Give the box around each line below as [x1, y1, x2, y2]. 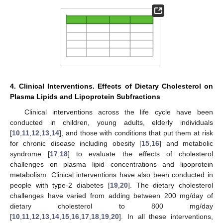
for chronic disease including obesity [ [10, 139, 142, 147]
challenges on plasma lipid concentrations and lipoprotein [10, 160, 213, 168]
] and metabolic [159, 139, 214, 147]
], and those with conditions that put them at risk [59, 128, 213, 137]
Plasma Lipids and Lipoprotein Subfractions [10, 92, 160, 101]
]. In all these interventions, [119, 212, 213, 221]
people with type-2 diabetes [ [10, 181, 110, 189]
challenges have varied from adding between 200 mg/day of [10, 191, 213, 200]
